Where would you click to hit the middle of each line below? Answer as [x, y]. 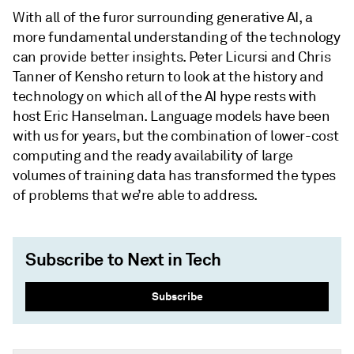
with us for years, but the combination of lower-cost [176, 136]
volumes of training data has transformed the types [175, 175]
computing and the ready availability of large [153, 156]
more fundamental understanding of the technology [177, 37]
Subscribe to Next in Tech [123, 259]
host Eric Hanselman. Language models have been [171, 116]
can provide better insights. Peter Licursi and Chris [172, 57]
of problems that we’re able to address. [135, 195]
